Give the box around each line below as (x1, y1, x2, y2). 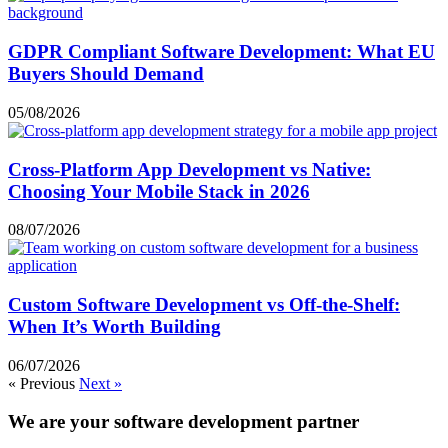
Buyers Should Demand (8, 63, 204, 85)
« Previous (8, 374, 75, 392)
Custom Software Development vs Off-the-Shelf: (8, 294, 400, 316)
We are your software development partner (8, 411, 359, 433)
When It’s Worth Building (8, 316, 221, 338)
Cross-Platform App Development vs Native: (8, 158, 371, 180)
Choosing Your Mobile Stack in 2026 (8, 180, 310, 202)
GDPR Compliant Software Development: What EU (8, 41, 435, 63)
